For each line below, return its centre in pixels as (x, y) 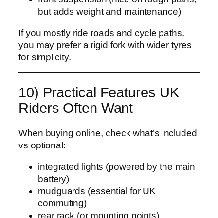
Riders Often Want (76, 108)
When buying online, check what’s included (108, 133)
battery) (54, 179)
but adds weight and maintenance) (109, 12)
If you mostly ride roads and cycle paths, (101, 33)
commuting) (63, 203)
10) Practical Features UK (99, 92)
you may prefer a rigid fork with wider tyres (105, 45)
